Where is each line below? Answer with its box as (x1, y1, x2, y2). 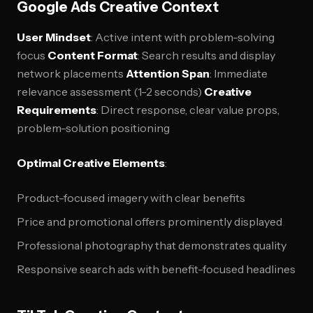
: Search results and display (138, 48, 275, 62)
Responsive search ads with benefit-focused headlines (17, 262, 296, 276)
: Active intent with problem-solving (91, 30, 275, 44)
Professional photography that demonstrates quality (17, 238, 286, 252)
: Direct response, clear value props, (96, 103, 279, 117)
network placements (17, 66, 126, 80)
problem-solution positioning (17, 121, 170, 135)
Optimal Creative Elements (17, 156, 165, 170)
